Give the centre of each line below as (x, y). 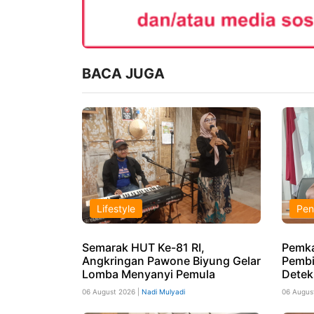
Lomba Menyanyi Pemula (149, 274)
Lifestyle (116, 208)
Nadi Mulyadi (163, 291)
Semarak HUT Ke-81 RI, (143, 247)
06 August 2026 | (112, 291)
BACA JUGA (123, 73)
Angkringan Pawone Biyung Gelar (171, 260)
